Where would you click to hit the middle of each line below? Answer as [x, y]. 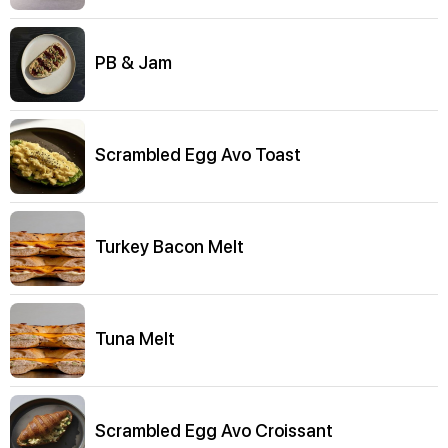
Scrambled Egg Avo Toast [198, 155]
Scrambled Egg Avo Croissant [214, 431]
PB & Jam [133, 63]
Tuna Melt [135, 339]
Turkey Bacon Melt [169, 247]
